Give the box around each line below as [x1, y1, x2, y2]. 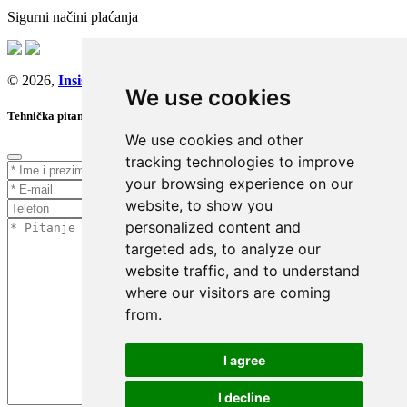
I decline [218, 390, 271, 405]
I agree [223, 352, 265, 368]
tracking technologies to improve [124, 153, 354, 171]
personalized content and [124, 218, 301, 236]
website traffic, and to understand [124, 262, 360, 280]
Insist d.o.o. [58, 73, 128, 89]
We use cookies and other [124, 131, 303, 149]
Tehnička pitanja [7, 109, 94, 124]
